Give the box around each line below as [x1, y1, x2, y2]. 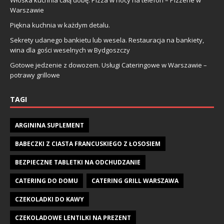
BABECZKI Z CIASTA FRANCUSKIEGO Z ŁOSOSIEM [15, 139, 160, 148]
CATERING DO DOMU [15, 176, 78, 185]
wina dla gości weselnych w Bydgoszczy [10, 45, 130, 54]
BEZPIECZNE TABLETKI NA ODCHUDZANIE [15, 157, 140, 166]
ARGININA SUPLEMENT [15, 120, 84, 129]
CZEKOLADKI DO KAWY [15, 194, 84, 203]
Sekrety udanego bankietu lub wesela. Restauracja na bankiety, [10, 35, 204, 44]
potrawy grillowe [10, 70, 60, 79]
